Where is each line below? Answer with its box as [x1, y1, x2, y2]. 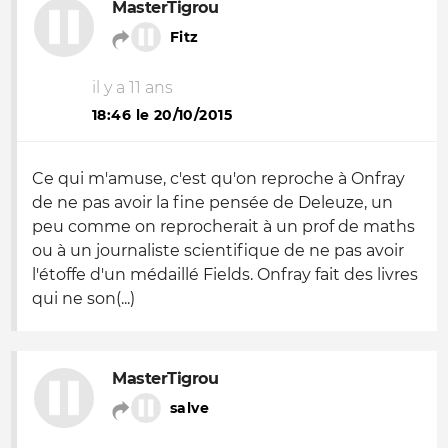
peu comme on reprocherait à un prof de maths [32, 217, 415, 236]
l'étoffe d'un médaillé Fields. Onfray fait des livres [32, 265, 418, 284]
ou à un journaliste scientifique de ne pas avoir [32, 241, 404, 260]
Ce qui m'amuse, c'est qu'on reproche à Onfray [32, 169, 405, 188]
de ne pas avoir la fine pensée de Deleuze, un [32, 193, 393, 212]
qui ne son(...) [32, 289, 135, 308]
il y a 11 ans [92, 78, 173, 97]
